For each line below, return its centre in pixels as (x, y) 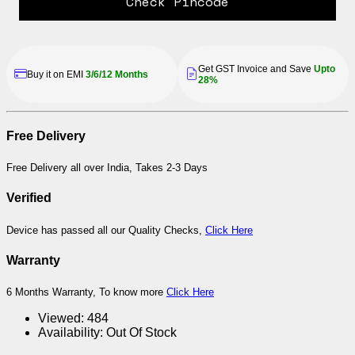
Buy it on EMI (56, 74)
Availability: (71, 333)
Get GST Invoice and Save (255, 69)
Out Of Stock (141, 333)
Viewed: (61, 319)
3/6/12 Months (117, 74)
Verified (29, 198)
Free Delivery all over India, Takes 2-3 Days (107, 168)
